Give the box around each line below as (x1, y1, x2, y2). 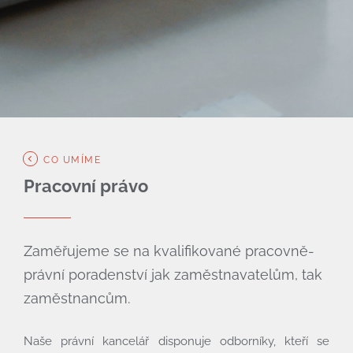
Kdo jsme (142, 310, 211, 329)
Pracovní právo (24, 176, 148, 197)
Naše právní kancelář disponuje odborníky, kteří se (24, 334, 329, 349)
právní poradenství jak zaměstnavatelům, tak (24, 266, 322, 284)
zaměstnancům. (24, 290, 130, 307)
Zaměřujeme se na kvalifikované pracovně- (24, 243, 314, 260)
